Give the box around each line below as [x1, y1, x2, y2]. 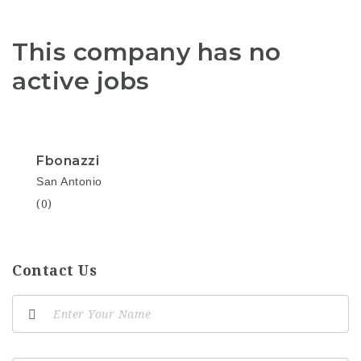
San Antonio [36, 175, 102, 188]
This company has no [12, 36, 281, 67]
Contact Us [12, 262, 97, 279]
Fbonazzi [36, 153, 99, 168]
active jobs [12, 65, 150, 96]
